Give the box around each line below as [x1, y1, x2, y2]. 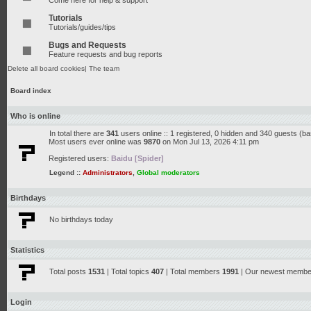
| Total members [164, 267, 222, 276]
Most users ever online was [49, 137, 144, 146]
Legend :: [49, 169, 83, 176]
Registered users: [49, 154, 111, 162]
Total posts [49, 267, 88, 276]
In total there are [49, 129, 106, 137]
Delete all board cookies [8, 65, 85, 72]
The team [89, 65, 119, 72]
